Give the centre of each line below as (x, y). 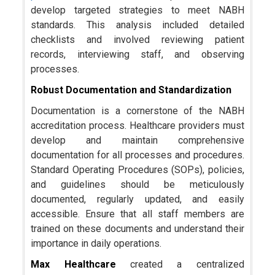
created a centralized (187, 264)
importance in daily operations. (96, 243)
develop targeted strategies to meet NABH (137, 10)
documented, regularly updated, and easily (137, 199)
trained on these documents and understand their (137, 228)
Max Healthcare (80, 264)
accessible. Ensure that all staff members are (137, 214)
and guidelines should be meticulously (137, 184)
